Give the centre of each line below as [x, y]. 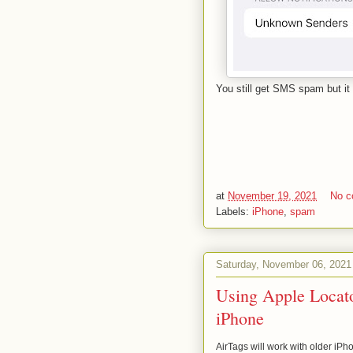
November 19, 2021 [272, 196]
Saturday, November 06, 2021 [284, 264]
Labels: [234, 212]
